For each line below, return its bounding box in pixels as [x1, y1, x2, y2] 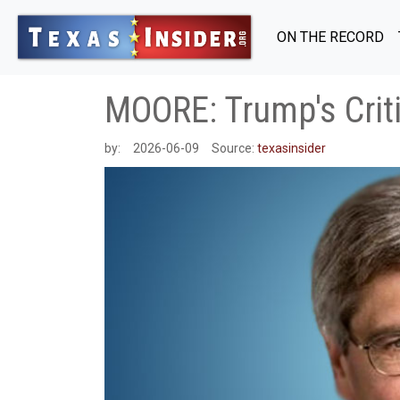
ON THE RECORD [277, 28, 384, 46]
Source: [212, 141, 257, 155]
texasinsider [257, 141, 326, 155]
